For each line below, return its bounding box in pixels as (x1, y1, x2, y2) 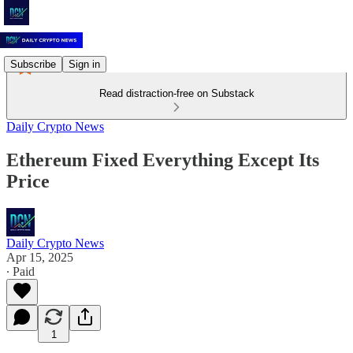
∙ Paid (6, 264, 35, 278)
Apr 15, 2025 (6, 250, 73, 264)
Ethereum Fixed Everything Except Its (6, 149, 319, 170)
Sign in (69, 58, 100, 70)
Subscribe (10, 58, 56, 70)
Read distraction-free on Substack (98, 87, 255, 99)
